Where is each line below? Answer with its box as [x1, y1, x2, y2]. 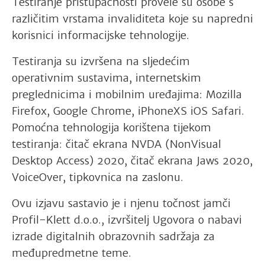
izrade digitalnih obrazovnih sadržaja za [12, 229, 215, 243]
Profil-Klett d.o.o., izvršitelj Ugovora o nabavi [12, 212, 242, 227]
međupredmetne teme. [12, 245, 131, 260]
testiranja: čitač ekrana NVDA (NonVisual [12, 137, 221, 151]
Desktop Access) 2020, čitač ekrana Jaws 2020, [12, 153, 253, 167]
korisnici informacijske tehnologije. [12, 28, 189, 42]
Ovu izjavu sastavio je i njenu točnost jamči [12, 196, 231, 210]
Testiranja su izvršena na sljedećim [12, 54, 190, 68]
